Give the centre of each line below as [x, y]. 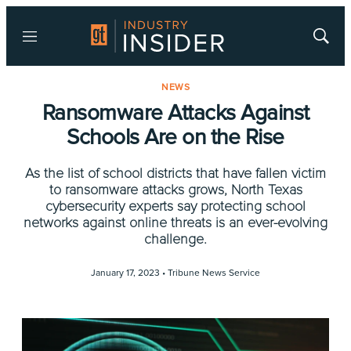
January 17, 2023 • [129, 273]
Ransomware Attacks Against [175, 113]
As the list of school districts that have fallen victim [175, 173]
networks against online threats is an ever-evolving [175, 223]
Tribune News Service [214, 273]
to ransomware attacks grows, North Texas [175, 190]
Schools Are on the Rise [175, 137]
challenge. [175, 239]
